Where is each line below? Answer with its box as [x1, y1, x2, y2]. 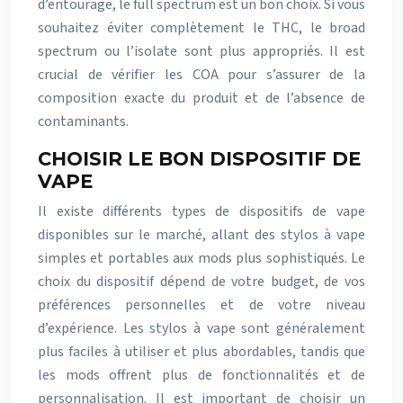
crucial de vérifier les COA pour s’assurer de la [38, 65, 365, 85]
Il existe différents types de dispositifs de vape [38, 201, 365, 221]
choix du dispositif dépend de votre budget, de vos [38, 272, 365, 291]
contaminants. [38, 112, 129, 131]
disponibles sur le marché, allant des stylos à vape [38, 225, 365, 245]
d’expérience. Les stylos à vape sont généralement [38, 318, 365, 338]
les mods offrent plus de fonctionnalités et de [38, 365, 365, 385]
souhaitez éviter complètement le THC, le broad [38, 18, 365, 38]
